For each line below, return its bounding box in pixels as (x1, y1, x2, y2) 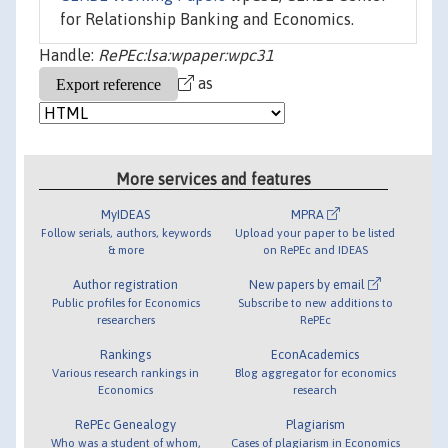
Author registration (73, 276, 179, 292)
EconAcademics (271, 346, 360, 362)
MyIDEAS (101, 206, 151, 222)
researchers (96, 312, 155, 326)
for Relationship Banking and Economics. (60, 10, 354, 29)
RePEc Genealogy (75, 416, 177, 432)
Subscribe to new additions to (237, 295, 393, 309)
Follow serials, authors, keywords (40, 225, 211, 239)
